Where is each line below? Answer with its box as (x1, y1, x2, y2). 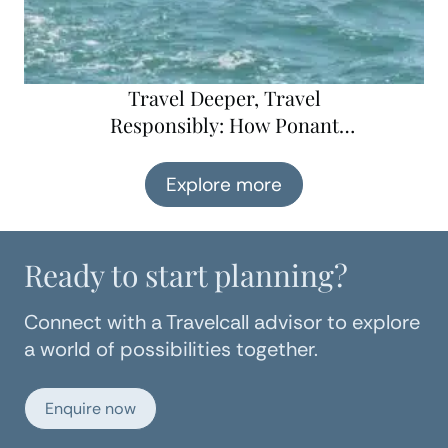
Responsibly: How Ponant (109, 111, 339, 138)
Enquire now (45, 398, 136, 419)
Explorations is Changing (110, 138, 338, 165)
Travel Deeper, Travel (127, 84, 321, 111)
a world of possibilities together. (24, 336, 318, 362)
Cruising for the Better (122, 165, 326, 192)
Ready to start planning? (24, 255, 348, 295)
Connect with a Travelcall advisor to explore (24, 309, 420, 335)
